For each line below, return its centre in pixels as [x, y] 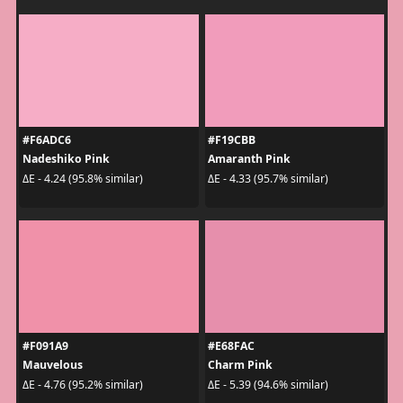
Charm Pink [240, 365]
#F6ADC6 [46, 140]
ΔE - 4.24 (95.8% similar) [82, 178]
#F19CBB [232, 140]
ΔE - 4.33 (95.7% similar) [268, 178]
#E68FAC [231, 346]
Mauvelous [52, 365]
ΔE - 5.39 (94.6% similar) [268, 384]
